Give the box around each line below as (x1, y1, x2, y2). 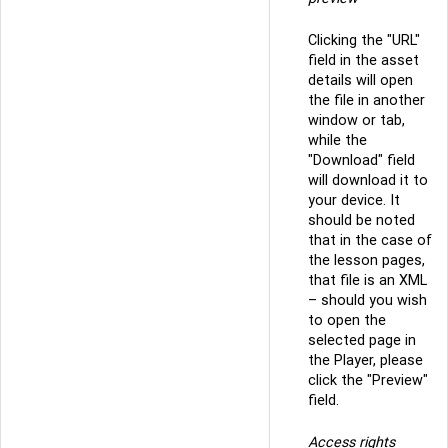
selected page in (308, 331, 416, 350)
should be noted (308, 211, 415, 230)
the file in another (308, 91, 425, 110)
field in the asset (308, 51, 419, 70)
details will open (308, 71, 413, 90)
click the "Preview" (308, 371, 428, 390)
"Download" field (308, 151, 415, 170)
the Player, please (308, 351, 423, 370)
